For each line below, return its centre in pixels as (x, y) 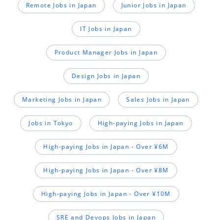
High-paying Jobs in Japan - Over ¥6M (106, 147)
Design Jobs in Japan (106, 76)
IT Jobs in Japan (106, 29)
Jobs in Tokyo (51, 123)
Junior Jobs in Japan (154, 5)
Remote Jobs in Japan (61, 5)
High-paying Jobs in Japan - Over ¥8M (106, 170)
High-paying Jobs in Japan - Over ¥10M (106, 194)
